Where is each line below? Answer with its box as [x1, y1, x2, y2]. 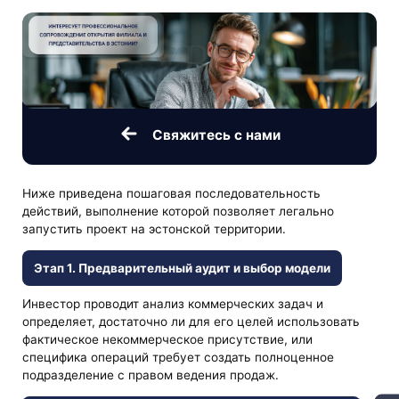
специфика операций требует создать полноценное [22, 349, 335, 364]
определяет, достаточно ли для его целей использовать [22, 313, 361, 329]
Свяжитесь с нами [151, 126, 281, 144]
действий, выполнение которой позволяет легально [22, 203, 335, 218]
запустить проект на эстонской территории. [22, 221, 287, 236]
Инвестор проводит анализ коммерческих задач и [22, 296, 324, 311]
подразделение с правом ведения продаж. [22, 367, 280, 382]
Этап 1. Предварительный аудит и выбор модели [33, 260, 330, 275]
